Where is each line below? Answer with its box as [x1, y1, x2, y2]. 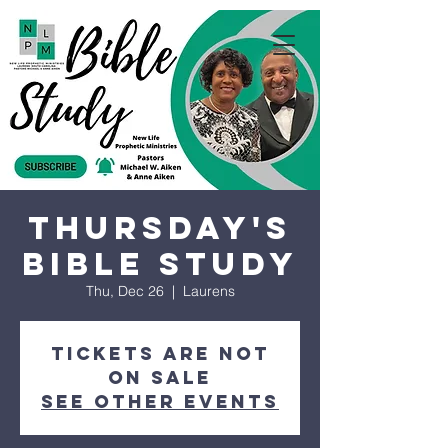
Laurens [182, 282, 235, 300]
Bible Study [21, 244, 299, 284]
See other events [41, 390, 279, 413]
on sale [108, 366, 212, 389]
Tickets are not [50, 342, 270, 365]
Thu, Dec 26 [85, 282, 164, 300]
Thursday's [28, 208, 292, 248]
